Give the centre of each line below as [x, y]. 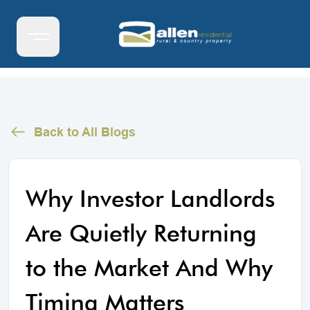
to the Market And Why [149, 267]
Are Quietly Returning [141, 233]
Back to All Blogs [85, 132]
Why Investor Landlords [150, 198]
